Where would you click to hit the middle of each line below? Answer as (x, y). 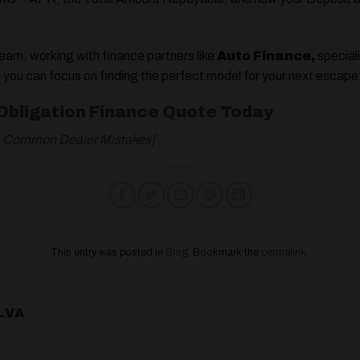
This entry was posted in (108, 252)
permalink (284, 252)
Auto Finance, (266, 55)
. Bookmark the (225, 252)
